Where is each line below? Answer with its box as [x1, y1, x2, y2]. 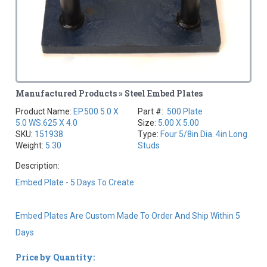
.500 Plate [165, 107, 203, 117]
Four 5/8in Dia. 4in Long [160, 129, 247, 139]
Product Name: [15, 107, 74, 117]
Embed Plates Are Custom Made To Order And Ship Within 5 [15, 211, 241, 221]
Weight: [15, 141, 46, 151]
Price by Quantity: [15, 252, 95, 263]
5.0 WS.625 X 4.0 [29, 118, 78, 128]
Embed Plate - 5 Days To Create [15, 178, 135, 188]
